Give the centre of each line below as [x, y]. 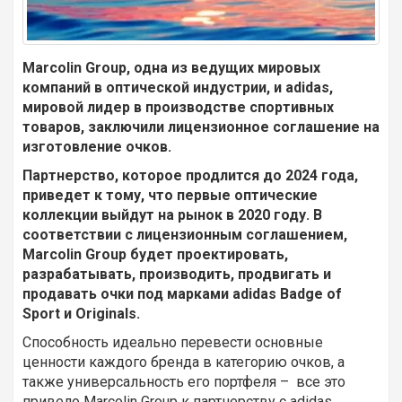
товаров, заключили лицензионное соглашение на [201, 127]
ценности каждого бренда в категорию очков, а [184, 363]
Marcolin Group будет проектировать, [155, 255]
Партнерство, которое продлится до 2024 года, [190, 176]
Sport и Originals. [81, 314]
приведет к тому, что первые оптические [170, 196]
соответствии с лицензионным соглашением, [185, 235]
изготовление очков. [97, 147]
